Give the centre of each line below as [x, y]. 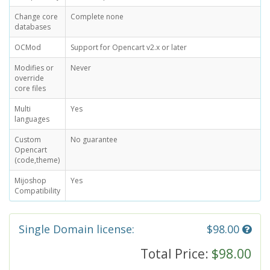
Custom [28, 140]
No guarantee [94, 140]
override [29, 78]
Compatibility [37, 191]
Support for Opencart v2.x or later [129, 47]
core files [30, 88]
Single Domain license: [77, 229]
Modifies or [34, 68]
